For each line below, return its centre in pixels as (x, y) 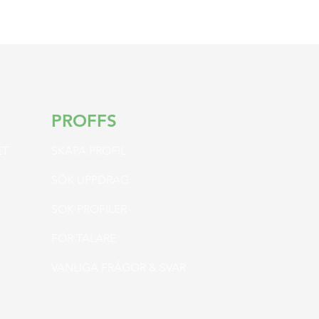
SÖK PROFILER (89, 209)
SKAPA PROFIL (89, 151)
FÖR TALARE (84, 238)
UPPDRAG (101, 180)
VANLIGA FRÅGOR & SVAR (119, 267)
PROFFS (84, 121)
